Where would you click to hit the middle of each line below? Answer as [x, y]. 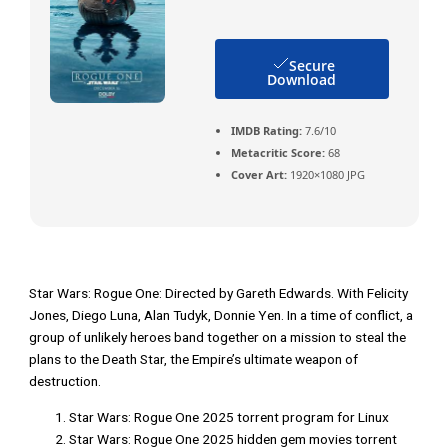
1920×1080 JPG [325, 174]
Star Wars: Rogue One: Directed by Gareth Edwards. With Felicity [219, 292]
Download [301, 79]
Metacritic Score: [277, 152]
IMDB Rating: [266, 130]
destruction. [65, 380]
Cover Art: [258, 174]
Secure [311, 65]
